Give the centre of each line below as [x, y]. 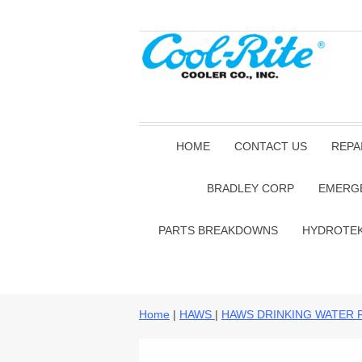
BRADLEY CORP [250, 188]
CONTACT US [270, 146]
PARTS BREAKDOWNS [218, 230]
